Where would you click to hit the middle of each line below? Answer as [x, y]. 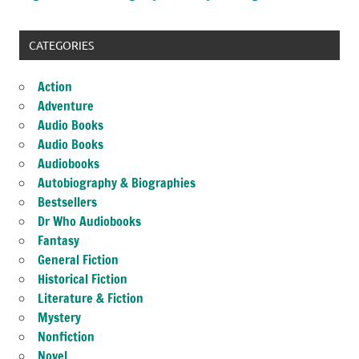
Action [55, 87]
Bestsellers [67, 202]
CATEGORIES [61, 45]
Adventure [66, 106]
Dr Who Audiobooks [89, 222]
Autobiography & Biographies [117, 183]
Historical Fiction [83, 279]
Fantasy [58, 241]
